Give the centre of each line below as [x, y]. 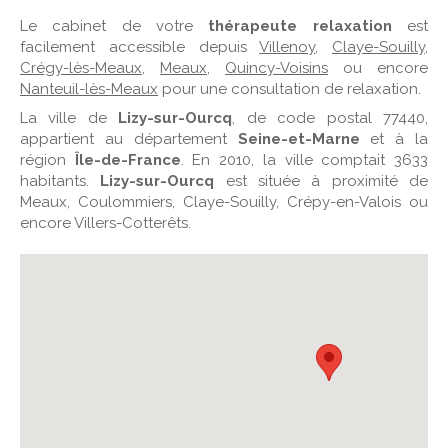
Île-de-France [127, 160]
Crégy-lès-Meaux [81, 68]
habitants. [60, 181]
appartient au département [129, 139]
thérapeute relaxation [300, 26]
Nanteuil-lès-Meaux [89, 89]
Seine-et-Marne [298, 139]
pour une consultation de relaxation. [289, 89]
